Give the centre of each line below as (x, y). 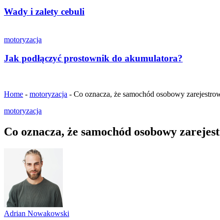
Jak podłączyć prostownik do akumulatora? (93, 58)
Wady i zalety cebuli (44, 12)
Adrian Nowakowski (37, 213)
